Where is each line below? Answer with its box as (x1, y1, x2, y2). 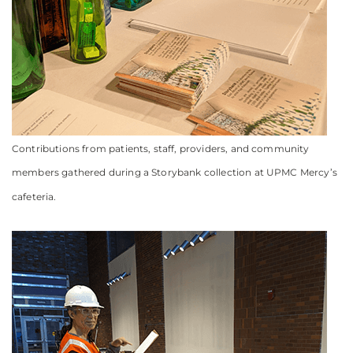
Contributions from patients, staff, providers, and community (12, 143, 310, 154)
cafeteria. (12, 190, 57, 203)
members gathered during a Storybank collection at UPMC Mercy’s (12, 166, 337, 179)
